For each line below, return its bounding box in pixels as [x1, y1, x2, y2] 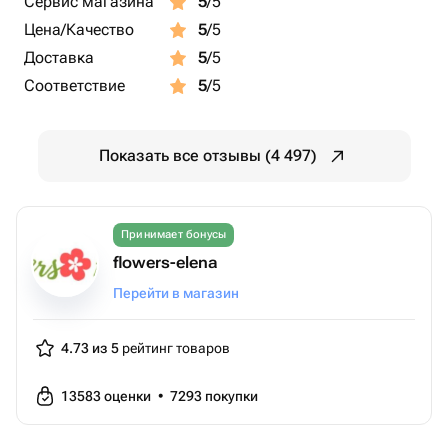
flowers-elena [113, 253, 218, 272]
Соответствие [24, 76, 125, 95]
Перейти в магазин [113, 285, 239, 301]
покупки [205, 388, 258, 404]
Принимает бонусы [121, 228, 227, 241]
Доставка [24, 48, 94, 67]
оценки [104, 388, 154, 404]
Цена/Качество [24, 20, 134, 39]
